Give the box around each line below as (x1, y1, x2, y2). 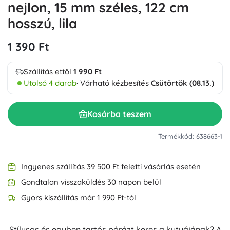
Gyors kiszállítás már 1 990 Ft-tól (21, 193, 136, 202)
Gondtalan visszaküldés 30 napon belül (21, 177, 161, 187)
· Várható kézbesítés (76, 78, 151, 88)
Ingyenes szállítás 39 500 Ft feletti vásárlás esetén (21, 162, 201, 171)
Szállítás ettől (24, 67, 73, 76)
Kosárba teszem (87, 108, 151, 119)
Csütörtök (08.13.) (151, 78, 214, 88)
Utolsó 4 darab (24, 78, 76, 88)
